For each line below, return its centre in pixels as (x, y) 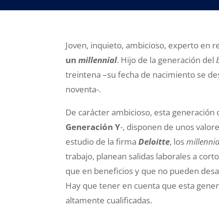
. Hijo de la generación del (167, 60)
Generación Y (93, 127)
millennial (98, 60)
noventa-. (83, 89)
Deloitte (154, 142)
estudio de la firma (102, 142)
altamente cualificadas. (109, 200)
